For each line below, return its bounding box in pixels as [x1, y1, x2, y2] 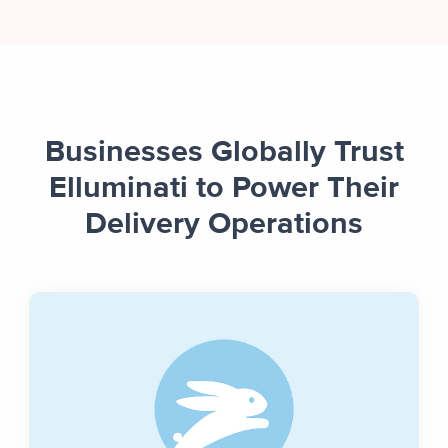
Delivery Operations [85, 209, 363, 241]
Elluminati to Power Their [49, 173, 399, 205]
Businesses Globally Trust [44, 137, 404, 169]
